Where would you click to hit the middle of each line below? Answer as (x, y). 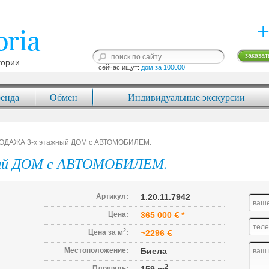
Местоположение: (96, 250)
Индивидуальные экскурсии (186, 97)
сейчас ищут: (120, 67)
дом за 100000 (163, 67)
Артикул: (112, 196)
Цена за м (106, 232)
